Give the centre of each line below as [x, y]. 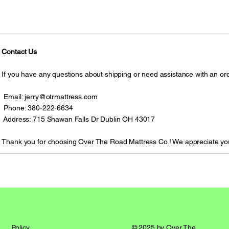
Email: [13, 96]
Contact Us [19, 51]
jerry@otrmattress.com [61, 96]
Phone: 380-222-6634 [37, 108]
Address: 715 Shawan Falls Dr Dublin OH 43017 [78, 119]
